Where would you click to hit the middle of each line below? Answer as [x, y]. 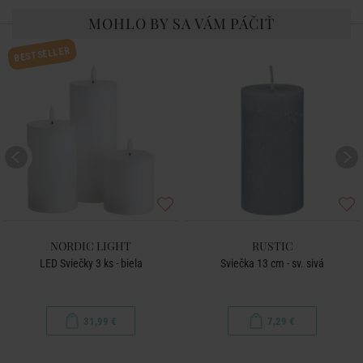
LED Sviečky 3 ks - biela [91, 263]
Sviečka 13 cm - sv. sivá [272, 263]
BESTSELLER [42, 54]
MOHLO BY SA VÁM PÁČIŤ [181, 23]
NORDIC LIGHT [91, 246]
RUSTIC [272, 246]
